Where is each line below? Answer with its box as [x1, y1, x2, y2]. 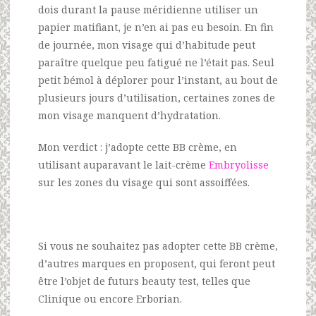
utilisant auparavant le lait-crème [38, 157, 209, 171]
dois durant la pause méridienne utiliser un [38, 2, 258, 16]
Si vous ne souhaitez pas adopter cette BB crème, [38, 238, 278, 253]
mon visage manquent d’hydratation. [38, 108, 221, 122]
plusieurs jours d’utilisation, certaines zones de [38, 90, 275, 104]
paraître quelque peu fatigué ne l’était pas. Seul [38, 55, 274, 69]
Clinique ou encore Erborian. [38, 291, 182, 305]
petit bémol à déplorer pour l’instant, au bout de [38, 73, 278, 87]
